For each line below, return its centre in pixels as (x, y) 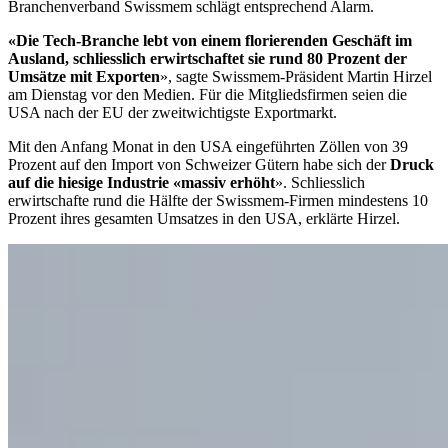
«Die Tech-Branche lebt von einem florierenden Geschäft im (210, 40)
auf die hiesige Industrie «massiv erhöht (141, 182)
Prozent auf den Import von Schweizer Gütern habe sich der (199, 164)
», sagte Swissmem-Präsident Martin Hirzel (296, 76)
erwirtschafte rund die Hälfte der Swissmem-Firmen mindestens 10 (218, 200)
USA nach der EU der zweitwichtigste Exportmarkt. (172, 112)
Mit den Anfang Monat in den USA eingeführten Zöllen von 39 (208, 146)
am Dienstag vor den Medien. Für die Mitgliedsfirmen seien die (207, 94)
